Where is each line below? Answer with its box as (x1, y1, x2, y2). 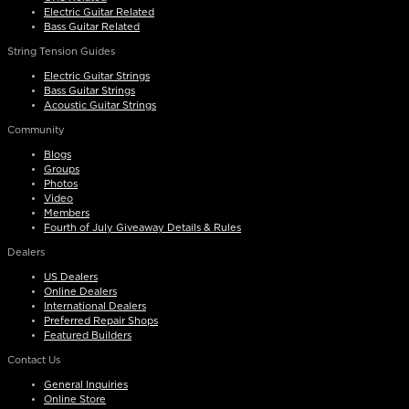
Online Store (44, 393, 106, 404)
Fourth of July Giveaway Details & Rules (44, 222, 241, 233)
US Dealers (44, 271, 98, 282)
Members (44, 207, 89, 218)
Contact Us (7, 354, 60, 365)
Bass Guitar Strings (44, 85, 135, 96)
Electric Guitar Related (44, 6, 154, 17)
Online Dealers (44, 286, 117, 297)
